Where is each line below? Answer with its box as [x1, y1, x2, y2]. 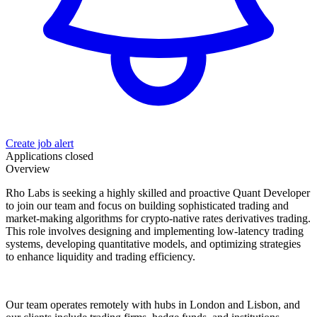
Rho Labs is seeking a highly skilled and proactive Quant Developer [6, 186, 310, 199]
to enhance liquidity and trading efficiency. [6, 250, 195, 263]
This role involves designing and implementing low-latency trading [6, 224, 304, 237]
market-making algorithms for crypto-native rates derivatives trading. [6, 212, 311, 224]
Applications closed [6, 149, 93, 162]
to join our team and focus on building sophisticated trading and [6, 199, 289, 212]
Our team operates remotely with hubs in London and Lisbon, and [6, 298, 300, 311]
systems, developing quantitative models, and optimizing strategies [6, 237, 301, 250]
